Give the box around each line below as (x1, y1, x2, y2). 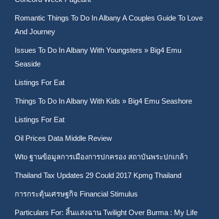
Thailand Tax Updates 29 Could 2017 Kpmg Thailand (15, 171, 181, 179)
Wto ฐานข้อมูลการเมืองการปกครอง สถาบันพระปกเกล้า (15, 153, 188, 161)
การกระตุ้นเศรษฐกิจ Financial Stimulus (15, 190, 138, 198)
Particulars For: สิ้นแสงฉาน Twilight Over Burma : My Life (15, 208, 197, 217)
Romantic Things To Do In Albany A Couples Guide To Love (15, 14, 203, 22)
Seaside (15, 60, 41, 68)
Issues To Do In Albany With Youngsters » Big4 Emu (15, 46, 181, 54)
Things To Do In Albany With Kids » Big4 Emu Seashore (15, 97, 192, 105)
